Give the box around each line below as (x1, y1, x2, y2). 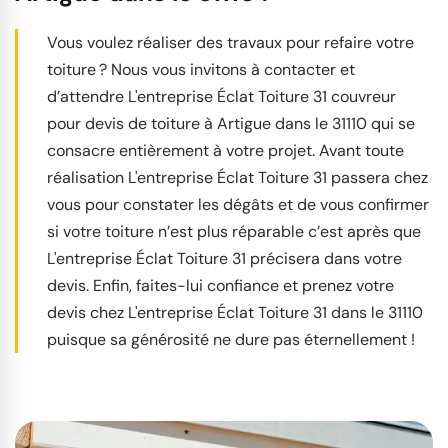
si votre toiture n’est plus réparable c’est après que (47, 221, 421, 242)
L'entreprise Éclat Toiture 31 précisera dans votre (47, 248, 402, 269)
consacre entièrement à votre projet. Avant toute (47, 140, 404, 161)
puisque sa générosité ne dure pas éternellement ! (47, 329, 415, 350)
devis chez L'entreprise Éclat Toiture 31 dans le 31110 (47, 302, 423, 323)
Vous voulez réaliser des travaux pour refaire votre (47, 32, 414, 53)
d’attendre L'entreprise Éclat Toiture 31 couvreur (47, 86, 396, 107)
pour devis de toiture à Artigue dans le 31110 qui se (47, 113, 415, 134)
